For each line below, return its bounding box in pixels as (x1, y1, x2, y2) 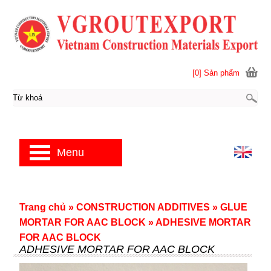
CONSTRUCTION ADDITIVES (76, 202, 210, 212)
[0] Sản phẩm (192, 68, 240, 77)
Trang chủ (19, 202, 66, 212)
